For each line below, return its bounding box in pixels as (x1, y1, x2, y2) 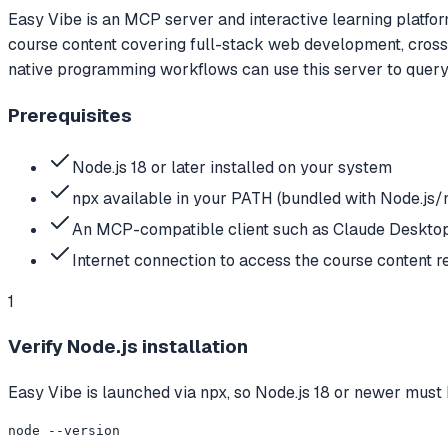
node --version (8, 423, 120, 438)
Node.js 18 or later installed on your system (72, 156, 392, 178)
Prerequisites (8, 102, 132, 128)
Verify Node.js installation (8, 334, 248, 360)
